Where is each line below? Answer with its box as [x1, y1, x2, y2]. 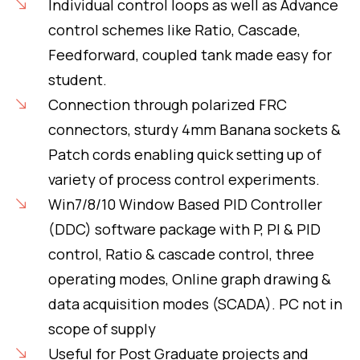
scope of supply [47, 318, 156, 338]
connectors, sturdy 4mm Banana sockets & [47, 119, 341, 139]
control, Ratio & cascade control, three [47, 243, 314, 264]
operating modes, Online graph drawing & [47, 268, 331, 288]
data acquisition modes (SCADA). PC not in [47, 293, 342, 313]
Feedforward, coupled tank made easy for [47, 44, 332, 64]
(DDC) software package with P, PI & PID [47, 219, 321, 239]
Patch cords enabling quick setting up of [47, 144, 321, 164]
